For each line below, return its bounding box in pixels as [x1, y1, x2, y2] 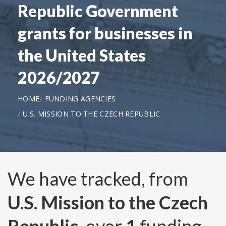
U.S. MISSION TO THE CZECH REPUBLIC [23, 108, 160, 119]
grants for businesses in [18, 23, 193, 43]
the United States [18, 45, 146, 65]
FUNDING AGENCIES [44, 93, 116, 103]
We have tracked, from [8, 167, 188, 190]
